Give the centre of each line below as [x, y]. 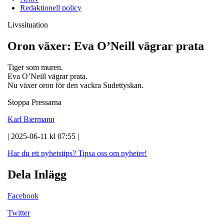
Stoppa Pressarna [34, 102]
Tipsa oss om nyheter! [112, 153]
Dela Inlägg [37, 174]
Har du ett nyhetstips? [42, 153]
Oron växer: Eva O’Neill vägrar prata [106, 46]
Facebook [23, 195]
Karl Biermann [31, 119]
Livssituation [28, 24]
